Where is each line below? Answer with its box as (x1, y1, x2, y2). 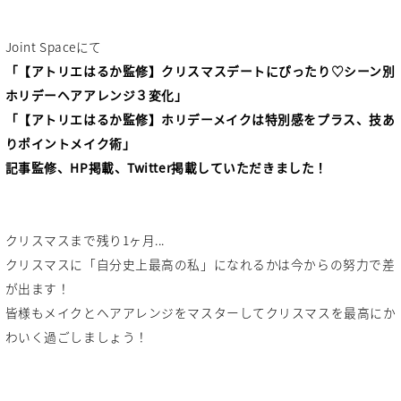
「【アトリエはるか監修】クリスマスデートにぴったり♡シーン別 (4, 62, 396, 81)
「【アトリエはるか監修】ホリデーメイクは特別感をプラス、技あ (4, 110, 396, 129)
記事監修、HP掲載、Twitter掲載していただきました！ (4, 158, 328, 177)
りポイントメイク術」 (4, 134, 136, 153)
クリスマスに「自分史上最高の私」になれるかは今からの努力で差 (4, 255, 396, 274)
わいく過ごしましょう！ (4, 328, 149, 346)
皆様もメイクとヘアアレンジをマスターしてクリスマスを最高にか (4, 303, 397, 322)
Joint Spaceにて (4, 38, 102, 56)
